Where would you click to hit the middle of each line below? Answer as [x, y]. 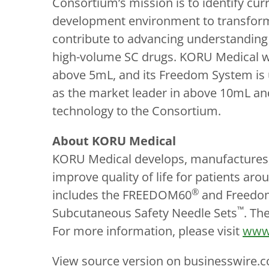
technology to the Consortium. [137, 111]
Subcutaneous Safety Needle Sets [145, 213]
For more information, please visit [147, 231]
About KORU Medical [114, 141]
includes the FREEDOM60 [122, 195]
